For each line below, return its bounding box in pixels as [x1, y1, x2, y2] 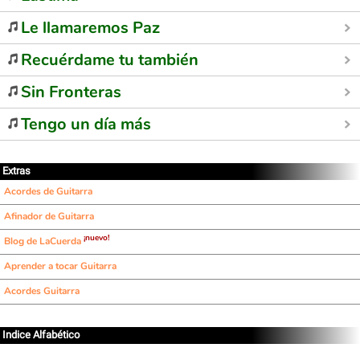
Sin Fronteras [21, 81, 121, 103]
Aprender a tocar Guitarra [4, 260, 117, 272]
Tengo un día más [21, 113, 151, 135]
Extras [2, 165, 31, 177]
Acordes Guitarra [4, 284, 80, 297]
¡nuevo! [84, 232, 109, 243]
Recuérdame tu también [21, 49, 198, 71]
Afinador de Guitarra [4, 210, 94, 223]
